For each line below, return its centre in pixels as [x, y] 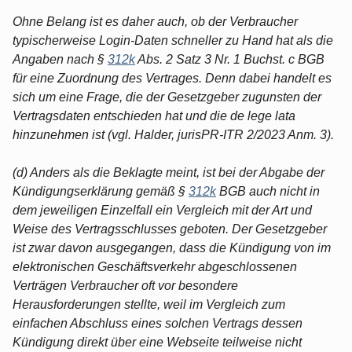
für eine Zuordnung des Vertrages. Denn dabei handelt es [172, 78]
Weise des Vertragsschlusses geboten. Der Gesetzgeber [170, 229]
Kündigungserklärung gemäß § [101, 191]
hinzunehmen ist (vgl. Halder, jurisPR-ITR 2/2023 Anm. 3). [173, 134]
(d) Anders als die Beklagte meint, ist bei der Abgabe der [169, 172]
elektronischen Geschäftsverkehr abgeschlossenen [155, 266]
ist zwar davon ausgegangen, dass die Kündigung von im [172, 247]
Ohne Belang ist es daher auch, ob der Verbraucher [155, 21]
